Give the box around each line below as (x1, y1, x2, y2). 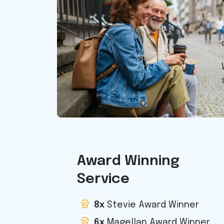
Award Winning (77, 153, 179, 168)
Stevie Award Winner (104, 200, 199, 209)
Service (77, 171, 129, 186)
